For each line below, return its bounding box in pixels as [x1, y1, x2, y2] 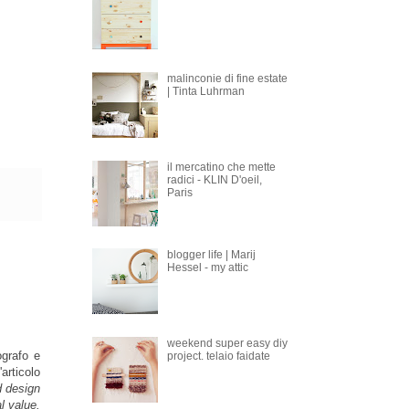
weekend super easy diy [166, 337, 288, 351]
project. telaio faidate [166, 350, 270, 363]
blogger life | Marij [166, 248, 256, 262]
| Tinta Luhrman [166, 84, 245, 98]
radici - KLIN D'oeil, [166, 173, 262, 186]
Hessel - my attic [166, 261, 248, 275]
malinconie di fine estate [166, 71, 288, 85]
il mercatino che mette [166, 160, 276, 173]
